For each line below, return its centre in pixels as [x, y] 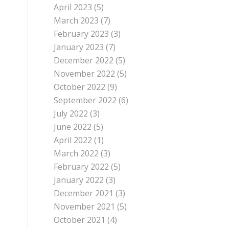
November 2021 [85, 207]
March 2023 [76, 20]
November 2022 [85, 74]
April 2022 [73, 140]
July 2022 [71, 113]
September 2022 [85, 100]
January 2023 [79, 47]
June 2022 [73, 127]
